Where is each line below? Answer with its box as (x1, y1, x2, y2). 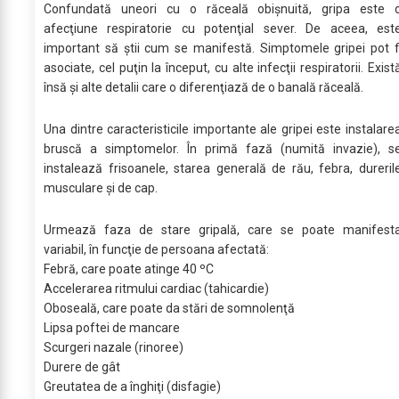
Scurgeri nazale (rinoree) (44, 340, 183, 355)
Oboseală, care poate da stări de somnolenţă (44, 301, 295, 316)
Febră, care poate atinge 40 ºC (44, 262, 214, 277)
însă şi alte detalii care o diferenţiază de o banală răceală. (44, 80, 363, 95)
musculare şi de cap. (44, 181, 160, 196)
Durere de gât (44, 360, 120, 375)
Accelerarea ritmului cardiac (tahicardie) (44, 281, 269, 297)
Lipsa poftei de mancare (44, 321, 180, 336)
